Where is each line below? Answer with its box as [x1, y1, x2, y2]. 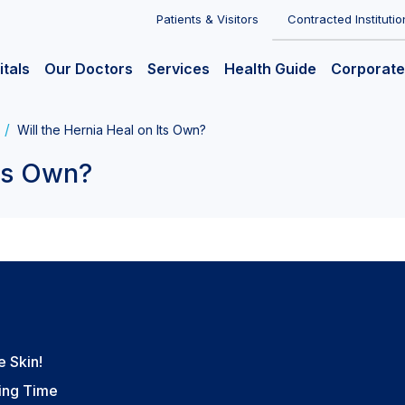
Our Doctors [44, 60, 133, 79]
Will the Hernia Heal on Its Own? [17, 122, 206, 137]
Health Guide [224, 60, 316, 79]
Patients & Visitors [156, 12, 259, 26]
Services [147, 60, 210, 79]
